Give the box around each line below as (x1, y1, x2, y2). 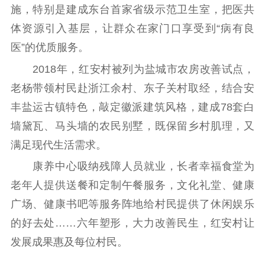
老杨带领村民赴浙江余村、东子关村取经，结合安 (10, 82, 255, 94)
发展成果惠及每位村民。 (10, 236, 128, 248)
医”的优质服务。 (10, 41, 89, 54)
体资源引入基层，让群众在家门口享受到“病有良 (10, 22, 255, 35)
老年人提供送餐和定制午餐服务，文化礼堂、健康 (10, 179, 255, 192)
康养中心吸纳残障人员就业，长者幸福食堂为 (10, 160, 255, 173)
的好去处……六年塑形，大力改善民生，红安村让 (10, 217, 255, 230)
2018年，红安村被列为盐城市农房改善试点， (10, 63, 255, 75)
